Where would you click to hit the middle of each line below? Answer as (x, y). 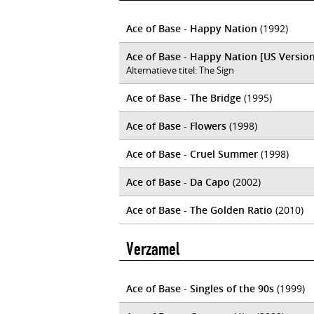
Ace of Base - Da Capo (178, 182)
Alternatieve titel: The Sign (180, 70)
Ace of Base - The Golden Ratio (199, 210)
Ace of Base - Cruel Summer (192, 154)
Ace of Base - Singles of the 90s (200, 288)
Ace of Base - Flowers (176, 126)
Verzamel (153, 249)
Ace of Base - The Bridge (184, 98)
